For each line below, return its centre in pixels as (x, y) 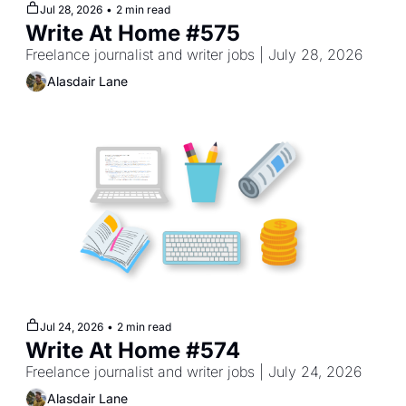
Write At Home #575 (133, 33)
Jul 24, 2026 (72, 326)
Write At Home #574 (133, 350)
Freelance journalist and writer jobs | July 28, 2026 (194, 54)
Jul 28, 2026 (71, 9)
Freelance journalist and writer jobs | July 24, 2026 (193, 371)
